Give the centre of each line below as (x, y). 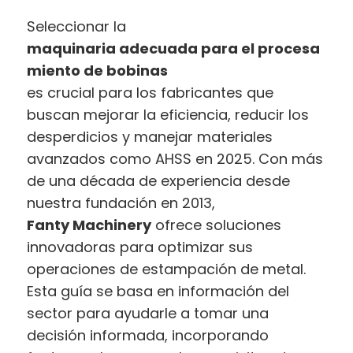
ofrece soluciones (217, 225)
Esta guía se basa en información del (158, 292)
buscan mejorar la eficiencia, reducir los (168, 115)
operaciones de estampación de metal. (167, 269)
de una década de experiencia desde (159, 181)
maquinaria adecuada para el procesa (174, 49)
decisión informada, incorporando (148, 336)
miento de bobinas (98, 71)
